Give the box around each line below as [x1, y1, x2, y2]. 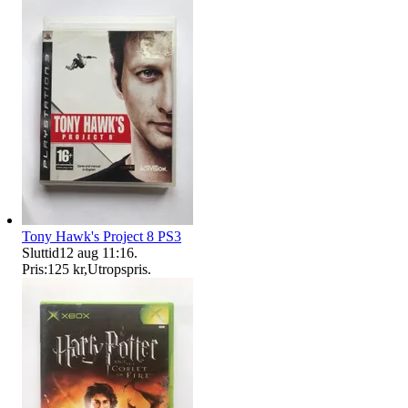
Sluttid [22, 244, 59, 260]
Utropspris [87, 260, 148, 277]
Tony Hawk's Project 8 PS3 [22, 228, 181, 244]
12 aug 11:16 [59, 244, 134, 260]
